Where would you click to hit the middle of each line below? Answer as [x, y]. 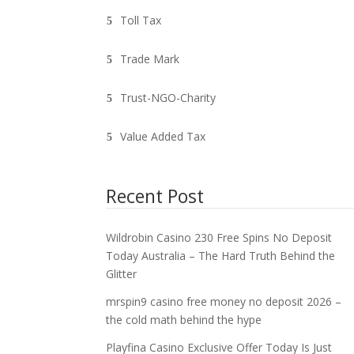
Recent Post [155, 196]
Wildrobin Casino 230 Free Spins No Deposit [219, 237]
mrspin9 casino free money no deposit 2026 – [224, 301]
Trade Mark [150, 58]
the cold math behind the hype [184, 319]
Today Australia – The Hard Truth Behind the [221, 255]
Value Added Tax [163, 136]
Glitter [122, 273]
